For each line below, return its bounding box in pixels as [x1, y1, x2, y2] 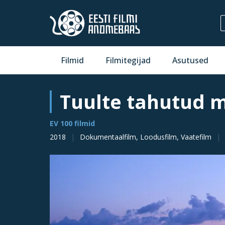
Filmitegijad [105, 55, 151, 66]
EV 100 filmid [50, 119, 95, 128]
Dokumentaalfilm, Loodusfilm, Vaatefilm [80, 132, 211, 142]
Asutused [172, 55, 209, 66]
